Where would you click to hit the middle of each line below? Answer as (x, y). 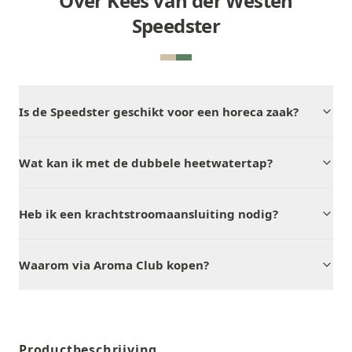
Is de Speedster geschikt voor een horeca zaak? (159, 112)
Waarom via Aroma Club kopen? (114, 265)
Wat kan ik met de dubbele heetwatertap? (146, 163)
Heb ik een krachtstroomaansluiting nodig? (148, 214)
